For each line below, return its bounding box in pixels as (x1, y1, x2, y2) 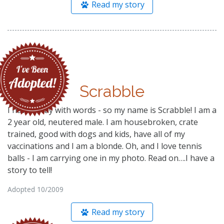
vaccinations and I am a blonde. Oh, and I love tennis (7, 140, 202, 151)
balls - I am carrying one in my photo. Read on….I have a (7, 152, 214, 163)
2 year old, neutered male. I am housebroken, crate (7, 116, 198, 127)
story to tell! (7, 164, 52, 175)
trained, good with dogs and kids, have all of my (7, 128, 185, 139)
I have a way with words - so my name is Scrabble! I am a (7, 104, 216, 115)
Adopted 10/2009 (7, 184, 63, 194)
